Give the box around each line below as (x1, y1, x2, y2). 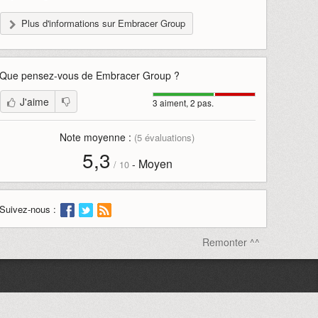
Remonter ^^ (202, 235, 260, 250)
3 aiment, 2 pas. (152, 97, 214, 109)
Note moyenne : (60, 130, 135, 144)
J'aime (19, 94, 49, 109)
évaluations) (142, 131, 195, 144)
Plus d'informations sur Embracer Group (21, 16, 185, 30)
